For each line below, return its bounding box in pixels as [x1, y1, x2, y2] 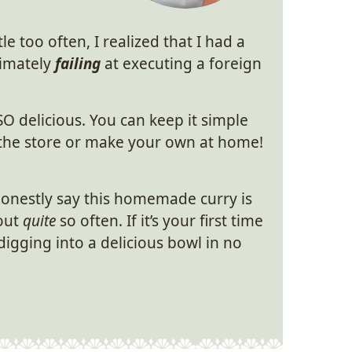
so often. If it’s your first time [56, 211, 263, 231]
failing [55, 53, 101, 74]
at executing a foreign [101, 53, 262, 74]
